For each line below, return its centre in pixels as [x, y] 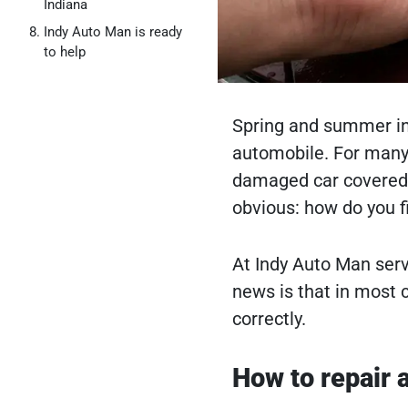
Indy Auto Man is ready [113, 32]
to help [65, 52]
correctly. [269, 318]
